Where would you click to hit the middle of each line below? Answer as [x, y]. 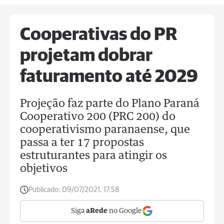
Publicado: [44, 190]
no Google [125, 211]
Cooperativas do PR [98, 35]
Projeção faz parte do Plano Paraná [110, 104]
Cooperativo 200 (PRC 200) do [98, 117]
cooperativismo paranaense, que [105, 130]
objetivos [44, 169]
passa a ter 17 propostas [82, 143]
